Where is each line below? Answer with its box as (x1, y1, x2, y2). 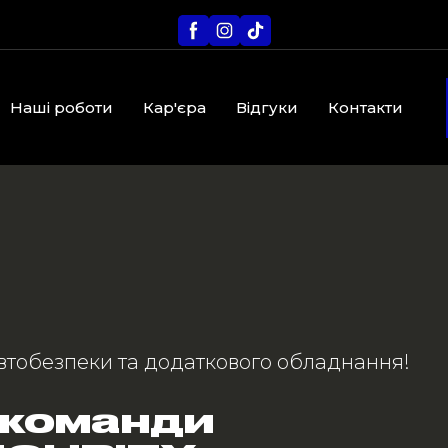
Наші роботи (10, 98, 114, 118)
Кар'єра (143, 98, 207, 118)
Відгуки (236, 98, 299, 118)
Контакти (328, 98, 404, 118)
